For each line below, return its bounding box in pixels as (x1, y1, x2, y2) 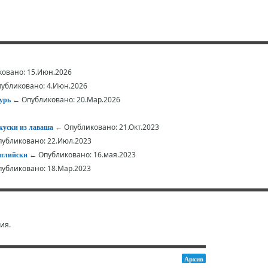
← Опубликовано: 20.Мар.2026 (11, 95, 120, 105)
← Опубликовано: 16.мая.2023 (28, 150, 136, 160)
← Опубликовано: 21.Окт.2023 (53, 122, 159, 132)
